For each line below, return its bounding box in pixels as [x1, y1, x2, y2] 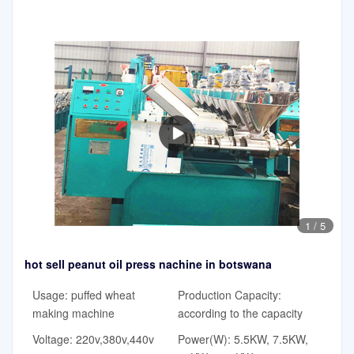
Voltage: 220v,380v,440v [32, 330, 154, 347]
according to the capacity [177, 304, 303, 321]
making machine [32, 304, 115, 321]
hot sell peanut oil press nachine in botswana [24, 256, 272, 273]
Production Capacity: [177, 286, 281, 303]
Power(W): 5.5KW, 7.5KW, [177, 330, 308, 347]
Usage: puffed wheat [32, 286, 135, 303]
